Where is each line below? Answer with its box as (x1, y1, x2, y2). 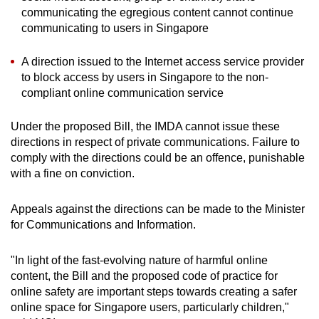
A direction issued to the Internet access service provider (21, 56, 304, 68)
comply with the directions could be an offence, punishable (11, 152, 305, 164)
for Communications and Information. (11, 219, 196, 231)
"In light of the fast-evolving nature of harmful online (11, 254, 268, 267)
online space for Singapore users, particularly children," (11, 301, 289, 314)
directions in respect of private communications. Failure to (11, 136, 300, 149)
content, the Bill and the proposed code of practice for (11, 270, 278, 283)
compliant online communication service (21, 87, 224, 100)
